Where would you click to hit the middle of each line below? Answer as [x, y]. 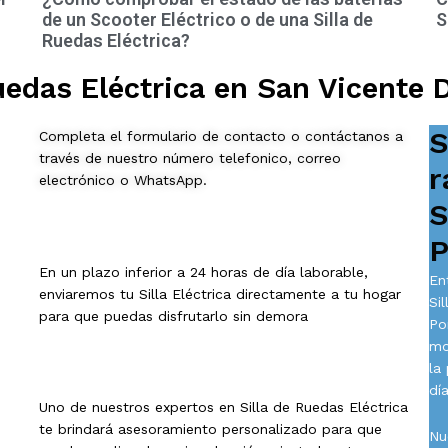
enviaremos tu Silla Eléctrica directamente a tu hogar [219, 293]
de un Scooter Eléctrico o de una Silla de [208, 20]
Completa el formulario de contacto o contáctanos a [220, 136]
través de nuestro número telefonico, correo [189, 158]
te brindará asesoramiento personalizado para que [210, 429]
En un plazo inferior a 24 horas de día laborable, [203, 271]
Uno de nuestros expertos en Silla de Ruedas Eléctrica [223, 407]
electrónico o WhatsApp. [122, 180]
